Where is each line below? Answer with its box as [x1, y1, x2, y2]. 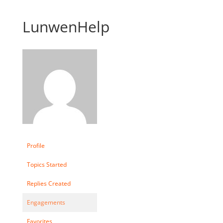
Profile [26, 141, 45, 150]
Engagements [26, 198, 65, 207]
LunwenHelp [22, 16, 110, 37]
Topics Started [26, 160, 67, 169]
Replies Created [26, 179, 71, 188]
